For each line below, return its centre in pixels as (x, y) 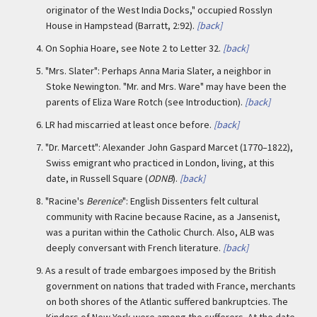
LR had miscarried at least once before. (128, 125)
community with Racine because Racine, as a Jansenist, (163, 217)
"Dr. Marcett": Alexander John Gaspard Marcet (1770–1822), (169, 147)
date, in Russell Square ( (97, 178)
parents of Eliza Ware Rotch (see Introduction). (144, 102)
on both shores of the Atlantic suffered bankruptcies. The (167, 301)
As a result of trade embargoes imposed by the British (161, 270)
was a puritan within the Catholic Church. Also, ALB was (160, 232)
